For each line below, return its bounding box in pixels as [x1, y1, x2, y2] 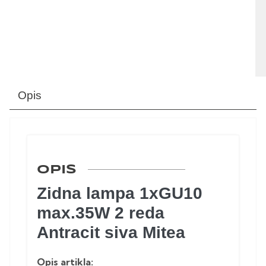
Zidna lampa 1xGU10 [37, 183, 202, 202]
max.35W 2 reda [37, 203, 164, 222]
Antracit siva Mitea [37, 223, 185, 242]
